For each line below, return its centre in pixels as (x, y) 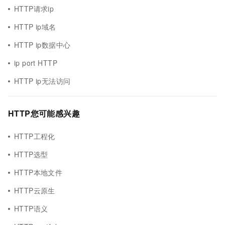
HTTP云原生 (35, 190)
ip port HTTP (36, 63)
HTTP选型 (31, 154)
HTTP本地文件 (38, 172)
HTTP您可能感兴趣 (44, 113)
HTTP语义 (31, 208)
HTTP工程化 (35, 136)
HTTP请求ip (34, 9)
